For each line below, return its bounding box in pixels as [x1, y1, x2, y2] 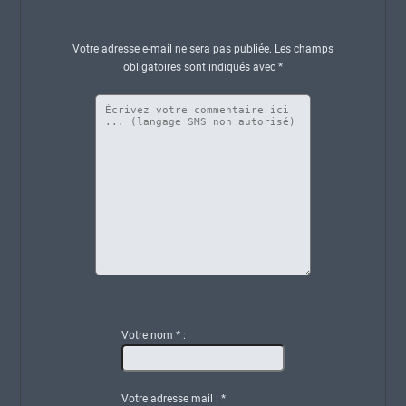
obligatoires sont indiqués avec [123, 61, 278, 74]
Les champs [272, 43, 333, 56]
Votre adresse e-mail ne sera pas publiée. [72, 43, 272, 56]
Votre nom [121, 329, 177, 343]
